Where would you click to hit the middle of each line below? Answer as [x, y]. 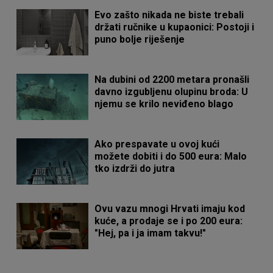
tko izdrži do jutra [135, 169]
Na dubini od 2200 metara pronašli [172, 80]
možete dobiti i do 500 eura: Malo [171, 157]
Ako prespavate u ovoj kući [157, 144]
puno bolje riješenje [140, 40]
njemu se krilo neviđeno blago [164, 104]
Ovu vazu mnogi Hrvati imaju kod [170, 209]
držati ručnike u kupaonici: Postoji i [175, 27]
